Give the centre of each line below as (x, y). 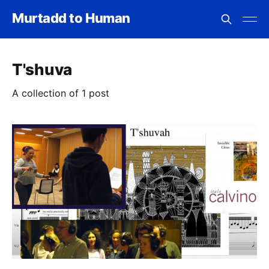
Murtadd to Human (71, 18)
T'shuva (42, 69)
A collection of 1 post (61, 93)
